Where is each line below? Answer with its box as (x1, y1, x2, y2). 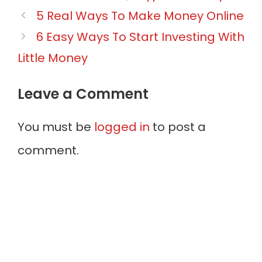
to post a (150, 118, 206, 135)
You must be (18, 118, 94, 135)
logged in (94, 118, 150, 135)
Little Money (18, 49, 88, 66)
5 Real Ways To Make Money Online (36, 7, 244, 24)
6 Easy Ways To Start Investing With (36, 28, 244, 45)
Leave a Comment (18, 84, 149, 104)
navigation (17, 22, 80, 39)
